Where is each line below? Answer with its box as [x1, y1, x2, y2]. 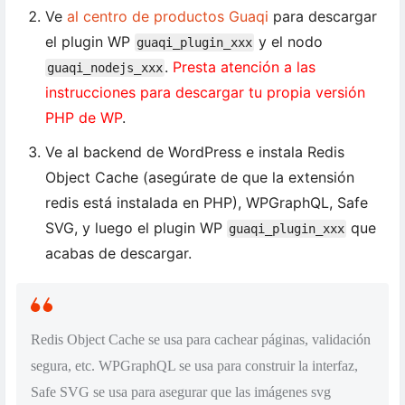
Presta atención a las [173, 58, 316, 76]
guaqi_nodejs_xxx [47, 61, 163, 75]
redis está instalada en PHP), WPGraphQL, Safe [45, 193, 368, 212]
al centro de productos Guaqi [67, 7, 268, 25]
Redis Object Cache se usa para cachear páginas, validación [31, 332, 371, 348]
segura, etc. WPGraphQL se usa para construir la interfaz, [31, 358, 358, 374]
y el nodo [254, 33, 323, 51]
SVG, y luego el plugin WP [45, 219, 227, 237]
